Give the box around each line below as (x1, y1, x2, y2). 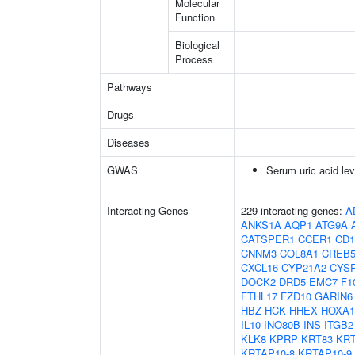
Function (175, 10, 215, 25)
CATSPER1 (241, 231, 295, 246)
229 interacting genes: (241, 203, 345, 218)
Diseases (107, 135, 150, 150)
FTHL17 (241, 288, 277, 303)
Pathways (107, 79, 152, 94)
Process (175, 52, 213, 67)
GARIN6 (315, 288, 353, 303)
